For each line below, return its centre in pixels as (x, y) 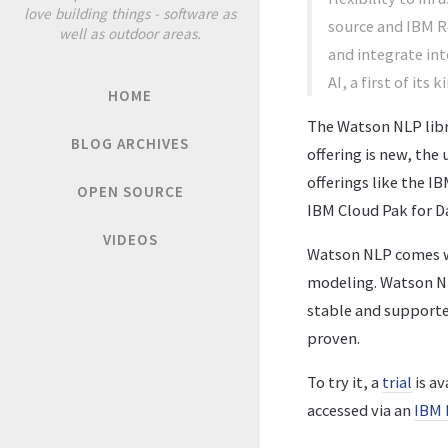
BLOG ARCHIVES (130, 143)
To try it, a (344, 382)
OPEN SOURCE (130, 191)
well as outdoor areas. (130, 33)
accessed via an (360, 410)
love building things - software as (130, 13)
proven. (333, 338)
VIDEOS (130, 239)
